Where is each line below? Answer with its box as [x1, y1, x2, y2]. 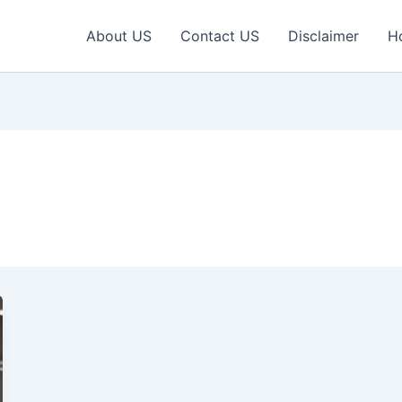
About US [86, 27, 152, 45]
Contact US [180, 27, 259, 45]
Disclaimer [288, 27, 359, 45]
